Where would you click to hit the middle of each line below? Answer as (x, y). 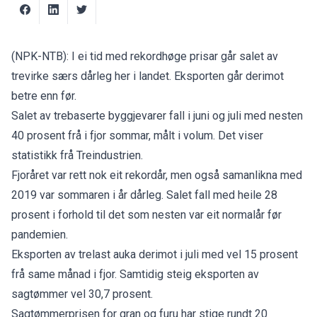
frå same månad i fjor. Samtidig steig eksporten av (135, 274)
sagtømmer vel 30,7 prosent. (82, 294)
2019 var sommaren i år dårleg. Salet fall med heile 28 (144, 195)
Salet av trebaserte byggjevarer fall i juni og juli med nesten (157, 115)
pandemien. (40, 234)
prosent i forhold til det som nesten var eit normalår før (146, 214)
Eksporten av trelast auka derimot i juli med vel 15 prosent (155, 254)
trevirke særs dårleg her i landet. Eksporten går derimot (148, 76)
